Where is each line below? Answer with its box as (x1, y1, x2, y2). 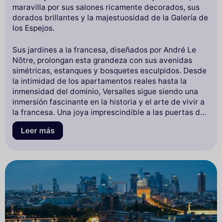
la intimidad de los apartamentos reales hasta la (12, 76, 187, 86)
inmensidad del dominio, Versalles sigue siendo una (12, 87, 198, 97)
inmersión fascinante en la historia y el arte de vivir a (12, 97, 205, 107)
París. (12, 118, 33, 128)
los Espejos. (12, 23, 55, 33)
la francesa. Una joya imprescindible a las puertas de (12, 108, 205, 117)
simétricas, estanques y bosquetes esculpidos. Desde (12, 66, 207, 76)
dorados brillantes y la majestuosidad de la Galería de (12, 13, 208, 23)
